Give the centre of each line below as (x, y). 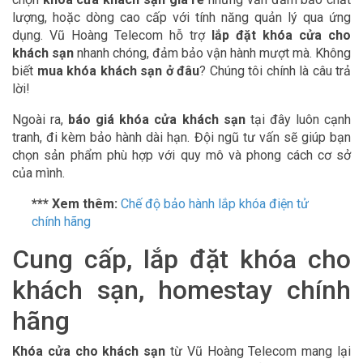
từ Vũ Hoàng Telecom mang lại (258, 351)
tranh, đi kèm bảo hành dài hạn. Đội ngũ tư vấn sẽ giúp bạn (181, 137)
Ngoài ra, (41, 120)
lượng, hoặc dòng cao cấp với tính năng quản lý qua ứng (181, 17)
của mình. (38, 173)
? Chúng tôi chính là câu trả (275, 71)
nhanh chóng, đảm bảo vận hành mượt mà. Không (212, 53)
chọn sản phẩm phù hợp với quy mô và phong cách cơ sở (181, 155)
